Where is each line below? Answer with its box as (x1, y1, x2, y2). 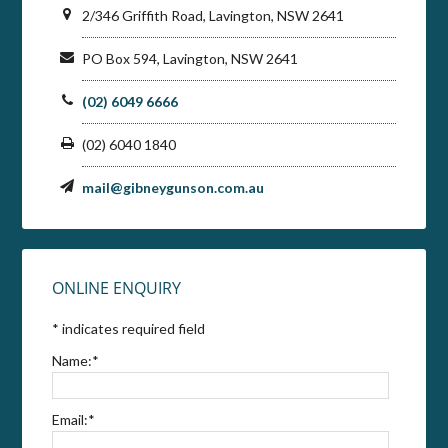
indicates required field (62, 319, 206, 337)
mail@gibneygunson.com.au (82, 178, 265, 196)
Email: (52, 410, 89, 428)
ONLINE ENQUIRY (52, 276, 182, 299)
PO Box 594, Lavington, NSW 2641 (82, 49, 299, 67)
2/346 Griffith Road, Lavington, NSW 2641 (82, 6, 345, 24)
